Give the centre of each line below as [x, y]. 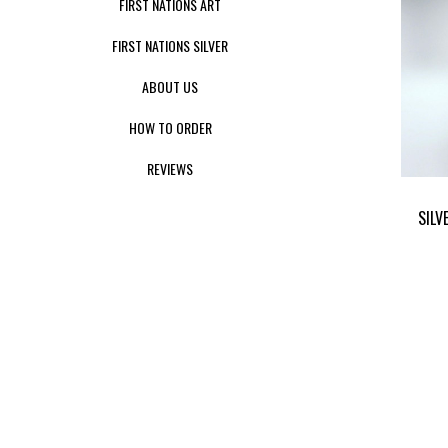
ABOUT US [170, 86]
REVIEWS [170, 168]
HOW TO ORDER [170, 127]
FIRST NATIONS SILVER [170, 45]
